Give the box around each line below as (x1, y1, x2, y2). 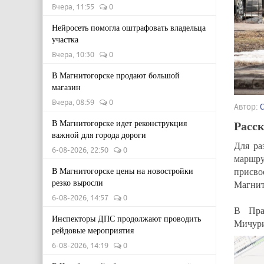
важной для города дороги (52, 129, 146, 140)
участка (52, 34, 78, 45)
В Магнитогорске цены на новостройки (52, 165, 193, 176)
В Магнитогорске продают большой (52, 70, 180, 81)
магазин (52, 81, 81, 93)
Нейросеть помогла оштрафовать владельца (52, 22, 206, 33)
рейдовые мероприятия (52, 225, 134, 236)
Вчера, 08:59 (52, 97, 100, 107)
